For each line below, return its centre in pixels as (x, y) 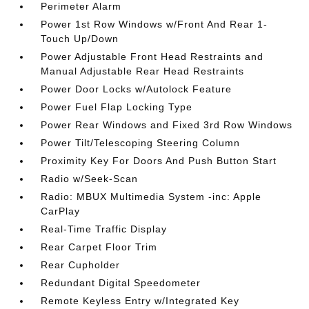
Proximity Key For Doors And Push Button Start (159, 160)
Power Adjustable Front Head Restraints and (152, 56)
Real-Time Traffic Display (104, 229)
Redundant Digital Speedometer (121, 282)
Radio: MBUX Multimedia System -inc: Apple (151, 196)
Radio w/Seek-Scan (90, 178)
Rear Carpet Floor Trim (99, 247)
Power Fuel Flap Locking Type (117, 107)
